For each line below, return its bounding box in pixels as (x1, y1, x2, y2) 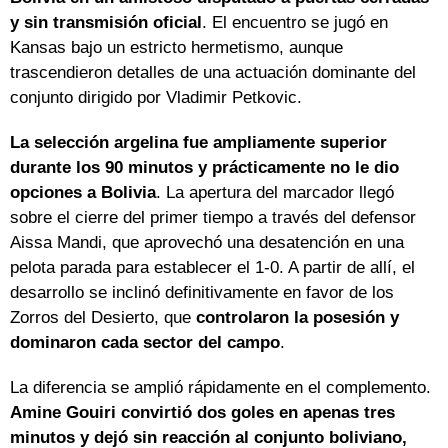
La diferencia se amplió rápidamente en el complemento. (10, 378, 431, 398)
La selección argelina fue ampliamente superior (10, 133, 387, 153)
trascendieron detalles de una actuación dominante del (10, 63, 416, 83)
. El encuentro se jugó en (202, 13, 388, 33)
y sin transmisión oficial (10, 13, 202, 33)
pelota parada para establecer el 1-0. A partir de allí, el (10, 258, 415, 278)
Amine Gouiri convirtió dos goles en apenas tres (10, 403, 395, 423)
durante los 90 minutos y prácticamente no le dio (10, 158, 399, 178)
